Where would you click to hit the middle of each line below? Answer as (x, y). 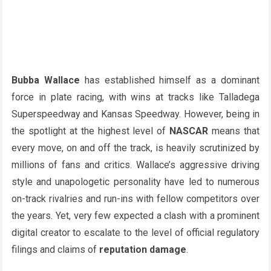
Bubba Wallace (45, 80)
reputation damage (142, 249)
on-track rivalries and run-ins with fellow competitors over (135, 198)
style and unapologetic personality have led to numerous (135, 181)
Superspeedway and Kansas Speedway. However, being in (135, 114)
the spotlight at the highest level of (90, 131)
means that (234, 131)
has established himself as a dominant (170, 80)
